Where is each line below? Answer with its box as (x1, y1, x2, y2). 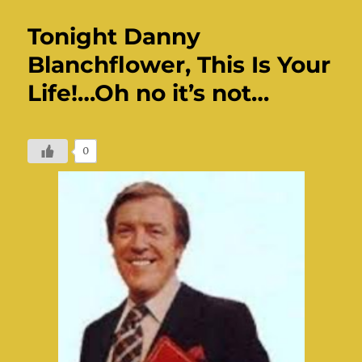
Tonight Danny (27, 22, 201, 50)
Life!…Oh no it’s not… (27, 78, 270, 107)
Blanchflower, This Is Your (27, 50, 331, 78)
